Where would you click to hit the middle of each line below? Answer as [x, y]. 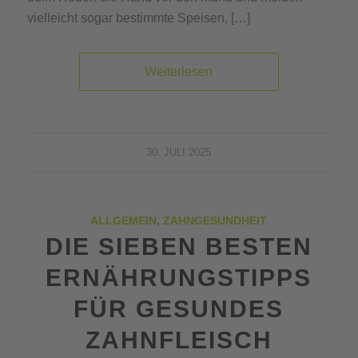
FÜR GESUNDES [179, 308]
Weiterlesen [179, 71]
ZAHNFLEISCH [179, 340]
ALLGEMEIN [124, 220]
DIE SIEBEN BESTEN [179, 246]
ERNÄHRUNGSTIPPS [179, 277]
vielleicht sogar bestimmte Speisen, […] [138, 18]
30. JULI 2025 [179, 152]
